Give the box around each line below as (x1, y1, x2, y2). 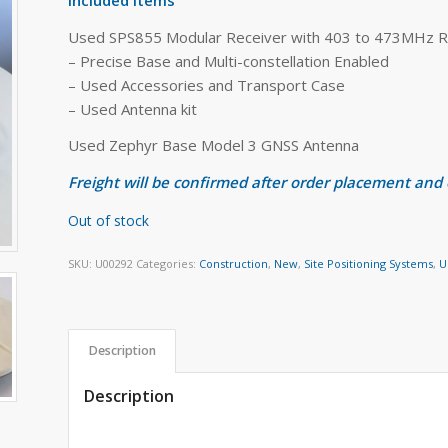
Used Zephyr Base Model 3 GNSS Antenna (68, 135, 360, 156)
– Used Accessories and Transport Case (68, 74, 346, 95)
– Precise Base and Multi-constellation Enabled (68, 50, 390, 71)
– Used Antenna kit (68, 98, 198, 119)
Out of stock (68, 210, 150, 230)
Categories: (136, 256, 200, 272)
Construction (199, 256, 269, 272)
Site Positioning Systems (304, 256, 434, 272)
